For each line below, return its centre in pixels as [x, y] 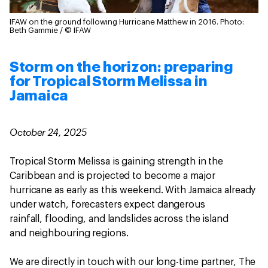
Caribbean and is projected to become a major [112, 176]
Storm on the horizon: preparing [121, 67]
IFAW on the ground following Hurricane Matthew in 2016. [114, 22]
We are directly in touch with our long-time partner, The [133, 262]
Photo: [232, 22]
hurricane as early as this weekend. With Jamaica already [133, 190]
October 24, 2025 [48, 132]
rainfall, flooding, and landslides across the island [119, 219]
